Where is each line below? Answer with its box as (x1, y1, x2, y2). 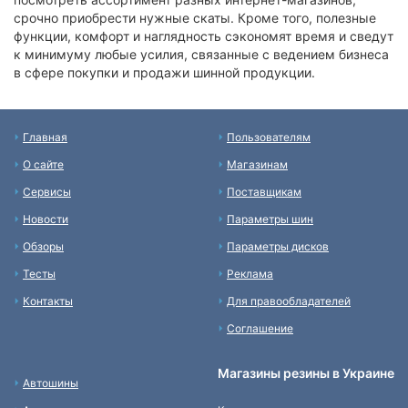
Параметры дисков (227, 240, 329, 254)
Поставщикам (227, 185, 301, 199)
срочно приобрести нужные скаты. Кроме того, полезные (14, 10, 376, 26)
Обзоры (23, 240, 64, 254)
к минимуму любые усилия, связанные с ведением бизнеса (14, 46, 389, 63)
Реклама (227, 267, 273, 281)
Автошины (23, 376, 78, 391)
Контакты (23, 294, 73, 309)
